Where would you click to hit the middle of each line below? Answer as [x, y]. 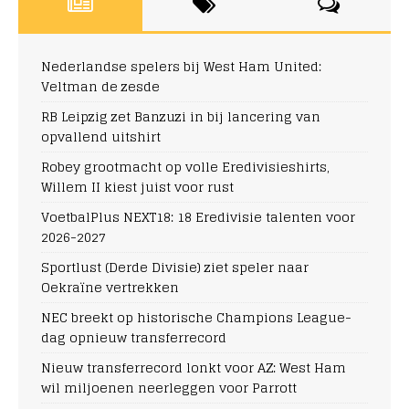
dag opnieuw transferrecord [134, 338]
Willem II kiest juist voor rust [137, 187]
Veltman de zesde [100, 87]
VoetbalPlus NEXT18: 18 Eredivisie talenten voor [198, 217]
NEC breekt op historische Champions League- [196, 318]
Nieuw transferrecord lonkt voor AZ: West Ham [194, 368]
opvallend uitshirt [101, 137]
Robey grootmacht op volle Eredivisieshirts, [185, 167]
